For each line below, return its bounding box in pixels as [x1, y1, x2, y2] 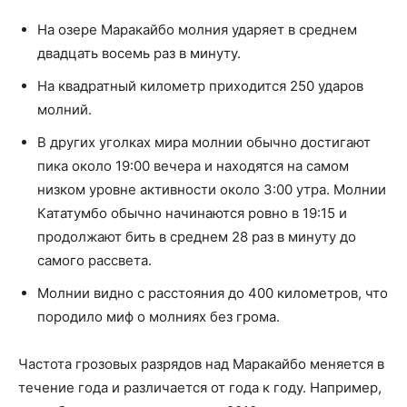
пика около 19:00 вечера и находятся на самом [37, 156, 349, 174]
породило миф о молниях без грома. [37, 307, 280, 325]
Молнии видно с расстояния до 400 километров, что [37, 283, 388, 302]
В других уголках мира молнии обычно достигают [37, 133, 371, 151]
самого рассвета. [37, 251, 152, 269]
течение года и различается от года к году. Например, [18, 378, 382, 396]
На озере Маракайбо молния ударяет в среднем [37, 20, 357, 38]
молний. [37, 100, 92, 118]
